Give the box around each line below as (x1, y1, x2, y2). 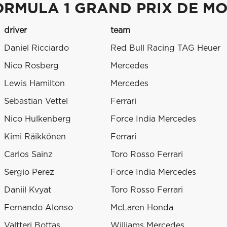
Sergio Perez (4, 168, 54, 177)
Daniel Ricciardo (4, 44, 69, 53)
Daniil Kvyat (4, 186, 51, 195)
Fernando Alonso (4, 204, 73, 212)
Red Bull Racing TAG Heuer (110, 44, 220, 53)
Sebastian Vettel (4, 97, 68, 106)
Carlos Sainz (4, 150, 53, 159)
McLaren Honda (110, 204, 173, 212)
